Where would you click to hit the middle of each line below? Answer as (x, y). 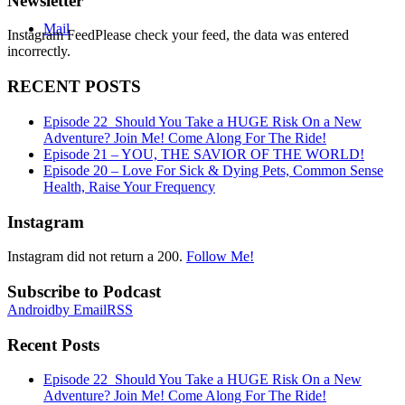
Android (31, 310)
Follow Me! (220, 257)
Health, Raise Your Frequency (129, 186)
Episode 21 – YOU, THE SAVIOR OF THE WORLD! (204, 154)
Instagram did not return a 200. (97, 257)
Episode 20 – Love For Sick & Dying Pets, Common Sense (213, 170)
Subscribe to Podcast (84, 292)
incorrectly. (39, 52)
